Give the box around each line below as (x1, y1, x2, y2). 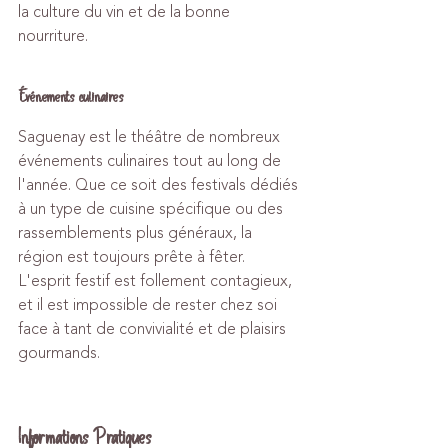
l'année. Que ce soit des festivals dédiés (18, 173, 302, 197)
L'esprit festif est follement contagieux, (18, 269, 296, 293)
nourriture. (18, 24, 88, 48)
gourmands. (18, 341, 100, 365)
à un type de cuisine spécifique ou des (18, 197, 287, 221)
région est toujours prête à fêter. (18, 245, 249, 269)
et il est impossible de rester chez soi (18, 293, 281, 317)
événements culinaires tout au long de (18, 149, 285, 173)
